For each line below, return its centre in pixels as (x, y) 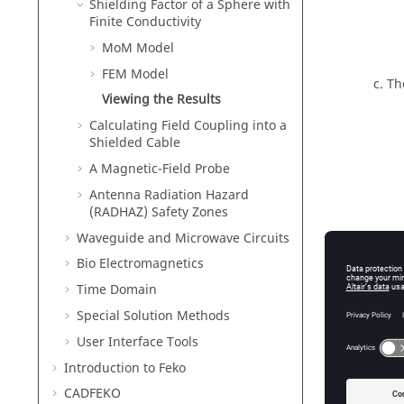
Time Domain (117, 290)
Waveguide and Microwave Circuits (183, 238)
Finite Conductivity (145, 22)
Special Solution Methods (153, 316)
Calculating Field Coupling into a (188, 126)
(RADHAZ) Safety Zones (159, 212)
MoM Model (138, 48)
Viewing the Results (161, 100)
